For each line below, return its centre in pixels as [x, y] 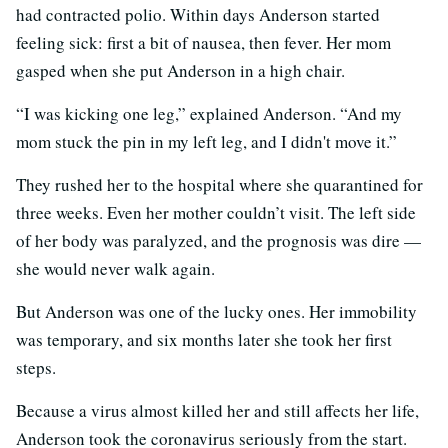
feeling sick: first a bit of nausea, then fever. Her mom [203, 42]
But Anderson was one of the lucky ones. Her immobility [216, 311]
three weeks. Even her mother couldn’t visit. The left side [216, 212]
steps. [36, 367]
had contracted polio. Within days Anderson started [198, 14]
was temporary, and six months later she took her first [204, 339]
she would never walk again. [115, 268]
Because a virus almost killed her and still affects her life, [217, 410]
